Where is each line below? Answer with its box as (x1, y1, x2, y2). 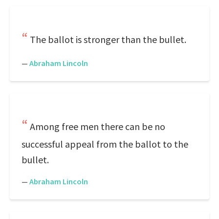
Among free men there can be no (30, 120, 165, 132)
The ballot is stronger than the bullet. (30, 33, 186, 45)
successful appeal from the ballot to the (22, 138, 188, 150)
